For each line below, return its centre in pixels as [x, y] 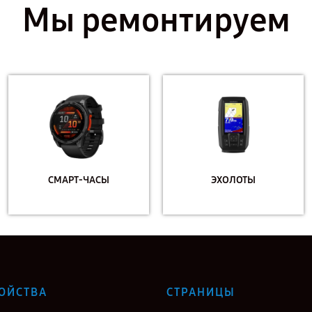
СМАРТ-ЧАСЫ [79, 180]
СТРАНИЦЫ [201, 292]
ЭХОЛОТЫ [233, 180]
